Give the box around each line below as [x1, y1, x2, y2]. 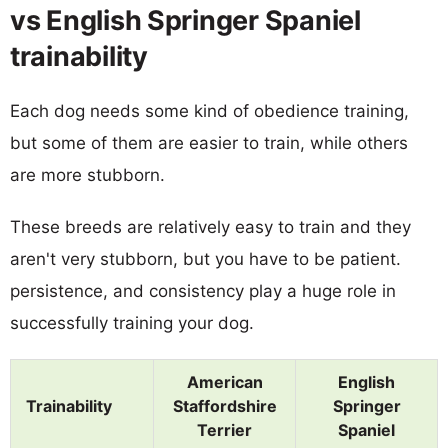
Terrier [197, 419, 252, 440]
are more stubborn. [10, 164, 165, 185]
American [186, 371, 263, 392]
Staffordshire [172, 395, 277, 416]
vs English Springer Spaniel [10, 3, 361, 37]
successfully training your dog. [10, 312, 254, 333]
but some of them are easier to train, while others [10, 132, 408, 153]
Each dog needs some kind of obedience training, [10, 100, 409, 121]
